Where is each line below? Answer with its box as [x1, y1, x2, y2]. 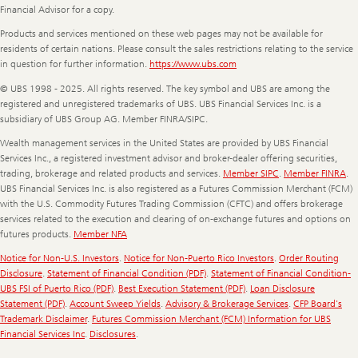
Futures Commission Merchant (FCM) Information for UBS [92, 313, 331, 325]
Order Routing [279, 253, 339, 265]
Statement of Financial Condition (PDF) [47, 268, 206, 280]
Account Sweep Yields [70, 298, 161, 310]
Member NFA [74, 228, 127, 240]
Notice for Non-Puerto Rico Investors [124, 253, 274, 265]
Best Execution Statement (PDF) [118, 283, 245, 295]
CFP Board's [293, 298, 342, 310]
